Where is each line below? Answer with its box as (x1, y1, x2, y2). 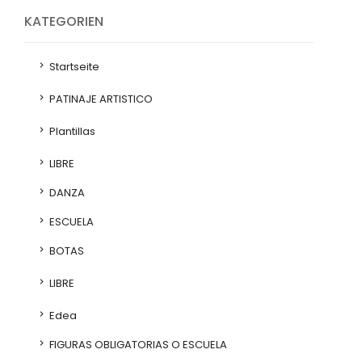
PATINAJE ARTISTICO (47, 91, 153, 107)
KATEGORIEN (24, 12, 103, 31)
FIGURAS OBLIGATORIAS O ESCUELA (47, 337, 227, 352)
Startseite (47, 59, 99, 74)
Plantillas (47, 124, 95, 139)
